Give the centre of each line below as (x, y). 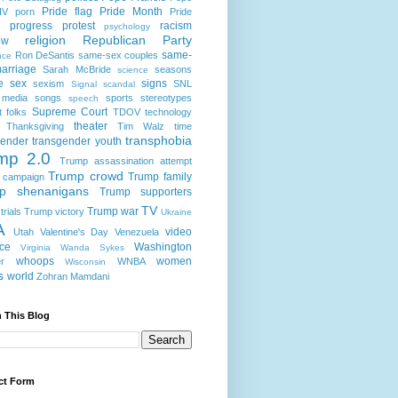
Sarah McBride (77, 69)
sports (119, 97)
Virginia (36, 247)
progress (31, 25)
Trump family (160, 176)
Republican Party (137, 40)
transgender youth (77, 141)
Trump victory (54, 211)
